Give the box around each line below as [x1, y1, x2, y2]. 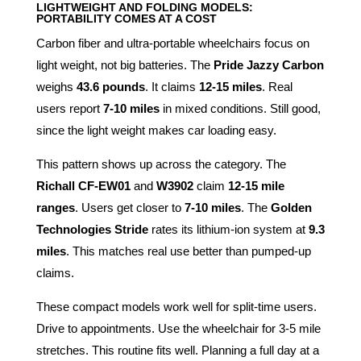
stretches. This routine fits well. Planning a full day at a [35, 343, 319, 358]
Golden [270, 201, 312, 215]
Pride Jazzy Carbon [213, 58, 324, 73]
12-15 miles [198, 80, 262, 94]
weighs [35, 80, 77, 94]
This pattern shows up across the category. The [35, 157, 286, 172]
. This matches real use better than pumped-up [65, 244, 311, 259]
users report [35, 102, 103, 116]
